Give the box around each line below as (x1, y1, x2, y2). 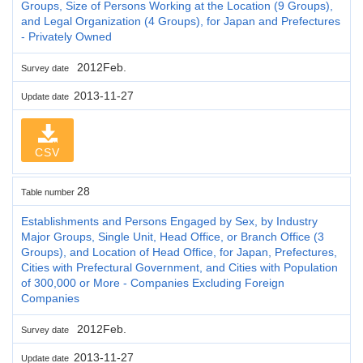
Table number (21, 186, 77, 197)
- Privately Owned (21, 29, 112, 43)
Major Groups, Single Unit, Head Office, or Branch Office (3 (21, 229, 324, 243)
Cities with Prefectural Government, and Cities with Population (21, 260, 338, 274)
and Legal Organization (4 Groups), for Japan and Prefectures (21, 14, 340, 28)
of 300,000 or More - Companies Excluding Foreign (21, 275, 284, 289)
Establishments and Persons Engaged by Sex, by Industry (21, 214, 318, 228)
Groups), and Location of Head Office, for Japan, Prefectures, (21, 245, 337, 258)
